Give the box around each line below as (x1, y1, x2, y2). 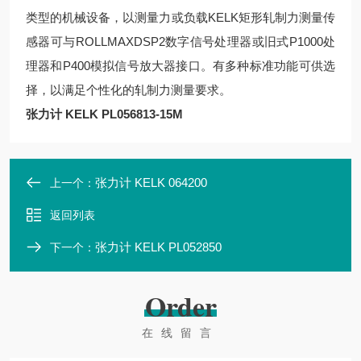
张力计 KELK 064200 (95, 176, 207, 189)
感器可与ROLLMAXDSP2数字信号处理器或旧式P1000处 (26, 35, 335, 48)
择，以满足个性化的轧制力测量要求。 (26, 83, 231, 97)
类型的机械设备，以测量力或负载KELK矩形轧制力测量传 (26, 10, 335, 24)
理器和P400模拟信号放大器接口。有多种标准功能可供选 (26, 59, 335, 73)
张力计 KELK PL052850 (95, 240, 222, 254)
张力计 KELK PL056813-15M (26, 107, 183, 121)
